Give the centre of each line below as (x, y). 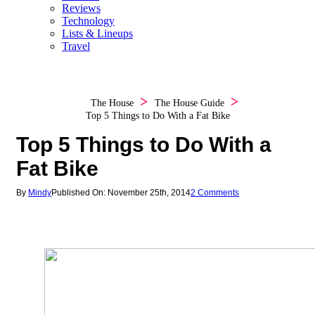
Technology (88, 21)
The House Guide (189, 103)
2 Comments (214, 193)
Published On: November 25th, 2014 (121, 193)
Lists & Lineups (97, 34)
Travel (76, 46)
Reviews (81, 8)
